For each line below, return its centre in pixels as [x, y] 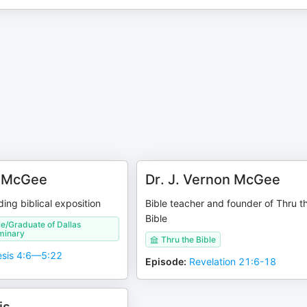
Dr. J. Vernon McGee [213, 180]
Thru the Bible [189, 240]
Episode [165, 261]
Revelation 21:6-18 [233, 261]
